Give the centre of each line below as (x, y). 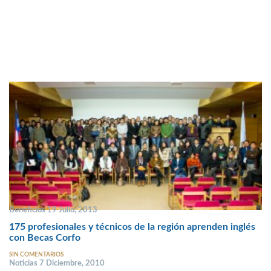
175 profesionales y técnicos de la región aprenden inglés (132, 227)
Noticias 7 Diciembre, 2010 (57, 263)
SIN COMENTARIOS (36, 254)
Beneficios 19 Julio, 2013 (53, 210)
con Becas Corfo (45, 238)
